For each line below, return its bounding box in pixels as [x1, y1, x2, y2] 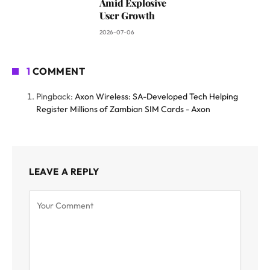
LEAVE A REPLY [29, 165, 99, 177]
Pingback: [36, 90, 75, 102]
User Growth [99, 8, 155, 22]
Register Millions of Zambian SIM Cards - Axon [36, 103, 210, 115]
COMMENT [30, 64, 86, 77]
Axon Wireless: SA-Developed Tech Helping [75, 90, 238, 102]
